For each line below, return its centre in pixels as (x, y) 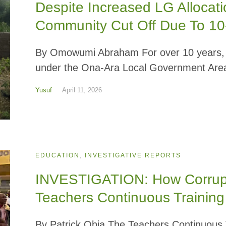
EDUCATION (58, 155)
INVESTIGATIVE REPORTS (133, 155)
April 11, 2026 (82, 90)
